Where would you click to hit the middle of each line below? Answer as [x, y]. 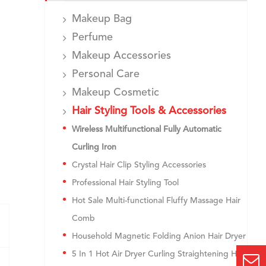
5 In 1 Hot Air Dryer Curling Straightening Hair [159, 254]
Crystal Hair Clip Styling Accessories [139, 165]
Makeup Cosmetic [115, 93]
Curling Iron [94, 147]
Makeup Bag [102, 19]
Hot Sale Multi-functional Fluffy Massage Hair [156, 201]
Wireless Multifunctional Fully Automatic [147, 129]
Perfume [92, 37]
